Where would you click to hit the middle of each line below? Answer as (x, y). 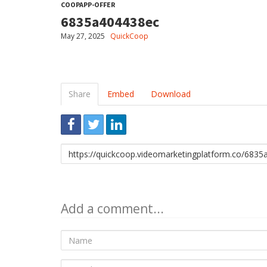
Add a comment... (112, 209)
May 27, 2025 (83, 36)
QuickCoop (129, 36)
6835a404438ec (110, 22)
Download (171, 94)
